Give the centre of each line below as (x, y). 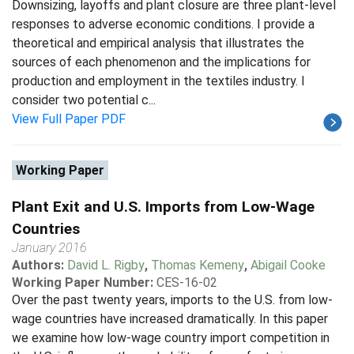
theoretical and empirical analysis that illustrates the (158, 43)
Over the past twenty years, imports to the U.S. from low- (172, 300)
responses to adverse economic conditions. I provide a (163, 24)
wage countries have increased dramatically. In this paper (170, 319)
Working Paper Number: (83, 282)
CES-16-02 (187, 282)
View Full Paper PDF (69, 119)
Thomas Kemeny (198, 265)
